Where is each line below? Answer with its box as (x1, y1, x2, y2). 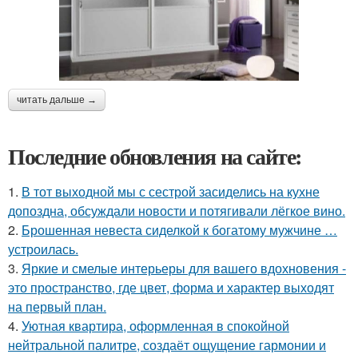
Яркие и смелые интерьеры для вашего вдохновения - (22, 258, 346, 277)
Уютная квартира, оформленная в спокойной (22, 316, 289, 335)
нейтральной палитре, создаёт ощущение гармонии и (8, 335, 326, 354)
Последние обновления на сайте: (8, 139, 302, 173)
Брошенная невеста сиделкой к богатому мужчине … (22, 220, 337, 239)
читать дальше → (17, 93, 97, 105)
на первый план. (8, 296, 106, 316)
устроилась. (8, 239, 78, 258)
